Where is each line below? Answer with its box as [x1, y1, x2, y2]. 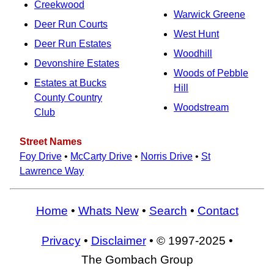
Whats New [78, 204, 139, 217]
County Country [34, 92, 102, 103]
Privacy [41, 234, 81, 248]
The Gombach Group [81, 253, 193, 267]
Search [149, 204, 187, 217]
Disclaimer [91, 234, 146, 248]
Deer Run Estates [34, 39, 111, 49]
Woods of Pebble [174, 68, 248, 78]
